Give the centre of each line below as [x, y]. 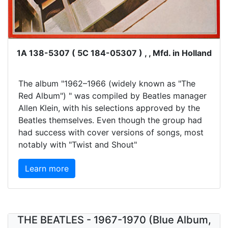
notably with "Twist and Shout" [78, 144]
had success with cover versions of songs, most [111, 132]
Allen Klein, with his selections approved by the [109, 108]
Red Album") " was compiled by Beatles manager [112, 95]
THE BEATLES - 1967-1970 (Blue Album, [114, 220]
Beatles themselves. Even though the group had [110, 120]
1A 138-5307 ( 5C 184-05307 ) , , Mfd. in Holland [114, 53]
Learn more [47, 168]
